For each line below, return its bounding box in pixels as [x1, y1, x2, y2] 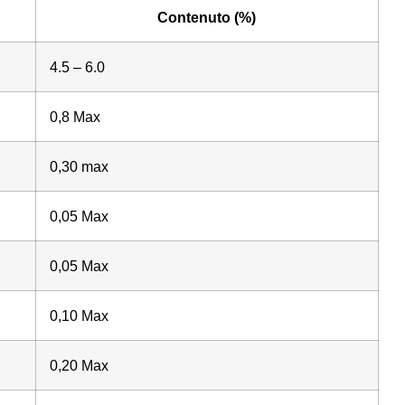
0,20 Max [49, 356, 108, 373]
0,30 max [49, 157, 108, 174]
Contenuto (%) [157, 8, 257, 25]
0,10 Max [49, 306, 108, 324]
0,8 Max [49, 108, 100, 125]
